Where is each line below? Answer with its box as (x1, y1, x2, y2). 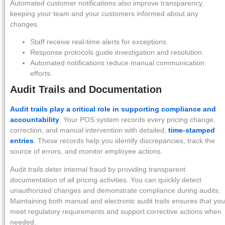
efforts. (30, 69, 52, 78)
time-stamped (168, 126, 215, 135)
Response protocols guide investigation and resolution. (30, 48, 204, 57)
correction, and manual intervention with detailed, (10, 126, 168, 135)
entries (10, 137, 34, 145)
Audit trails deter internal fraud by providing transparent (10, 165, 185, 173)
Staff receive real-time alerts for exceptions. (30, 38, 168, 46)
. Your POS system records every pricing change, (59, 116, 215, 124)
